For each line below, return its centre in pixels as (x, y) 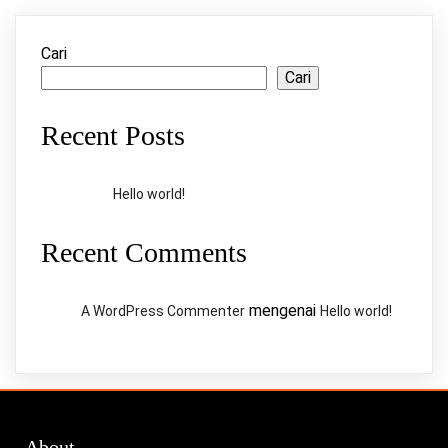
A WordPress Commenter (163, 311)
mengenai (282, 311)
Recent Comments (144, 253)
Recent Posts (113, 135)
